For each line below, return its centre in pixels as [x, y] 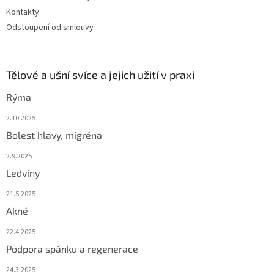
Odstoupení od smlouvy [50, 28]
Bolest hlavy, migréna [54, 135]
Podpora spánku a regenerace [72, 249]
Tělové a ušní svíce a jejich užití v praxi [100, 75]
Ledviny [23, 173]
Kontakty [23, 13]
